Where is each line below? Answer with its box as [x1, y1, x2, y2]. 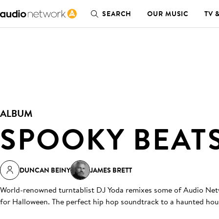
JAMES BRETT [90, 165, 132, 175]
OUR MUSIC [147, 9, 189, 19]
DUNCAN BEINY [20, 165, 70, 175]
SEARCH [102, 9, 132, 19]
